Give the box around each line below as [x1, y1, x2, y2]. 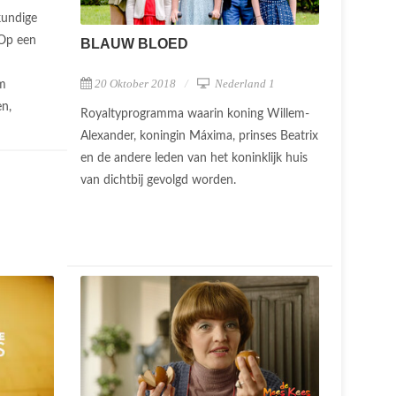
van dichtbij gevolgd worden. [80, 173, 240, 187]
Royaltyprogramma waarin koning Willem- [80, 107, 309, 120]
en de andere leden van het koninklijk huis [80, 151, 308, 164]
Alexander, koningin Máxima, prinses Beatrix [80, 129, 318, 142]
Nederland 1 [212, 76, 275, 90]
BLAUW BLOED [80, 35, 188, 51]
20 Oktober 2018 [95, 76, 176, 90]
